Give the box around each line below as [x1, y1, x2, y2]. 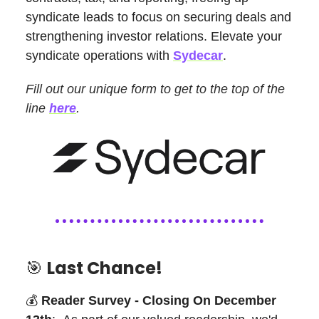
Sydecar [173, 48, 223, 63]
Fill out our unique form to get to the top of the [26, 81, 285, 96]
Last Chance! [47, 256, 162, 281]
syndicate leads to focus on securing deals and [26, 9, 291, 24]
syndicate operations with [26, 48, 173, 63]
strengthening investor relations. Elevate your [26, 28, 282, 43]
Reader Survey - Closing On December [41, 293, 276, 308]
